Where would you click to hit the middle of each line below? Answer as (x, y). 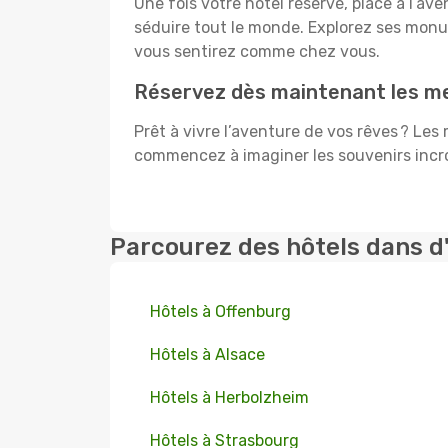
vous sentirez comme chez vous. (257, 51)
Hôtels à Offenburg (220, 311)
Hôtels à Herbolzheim (229, 397)
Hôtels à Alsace (207, 354)
